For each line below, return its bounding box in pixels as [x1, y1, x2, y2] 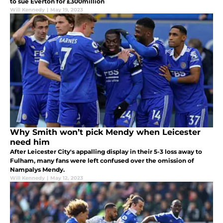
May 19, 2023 [50, 6, 83, 13]
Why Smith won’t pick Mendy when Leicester [10, 127, 201, 137]
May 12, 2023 [50, 175, 83, 182]
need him [10, 137, 50, 147]
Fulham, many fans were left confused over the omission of [10, 157, 194, 165]
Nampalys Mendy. [10, 166, 65, 174]
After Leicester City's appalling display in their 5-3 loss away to [10, 148, 202, 156]
